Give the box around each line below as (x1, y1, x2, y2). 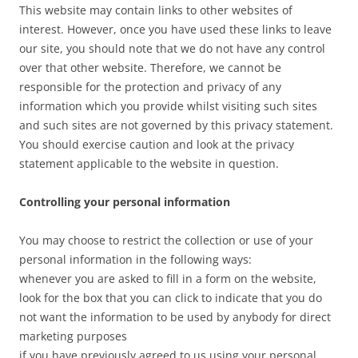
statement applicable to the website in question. (19, 156, 279, 171)
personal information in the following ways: (19, 252, 252, 267)
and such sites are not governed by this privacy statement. (19, 117, 333, 133)
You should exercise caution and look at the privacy (19, 137, 294, 152)
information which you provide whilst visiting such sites (19, 98, 317, 113)
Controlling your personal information (19, 194, 230, 209)
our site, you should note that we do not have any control (19, 41, 325, 56)
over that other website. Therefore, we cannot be (19, 60, 281, 75)
